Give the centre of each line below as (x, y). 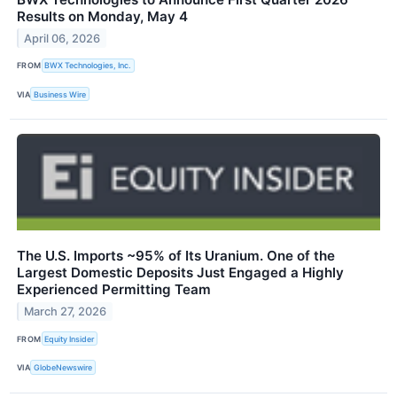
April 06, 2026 (62, 38)
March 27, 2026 (66, 311)
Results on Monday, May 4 (102, 16)
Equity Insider (70, 339)
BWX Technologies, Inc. (88, 66)
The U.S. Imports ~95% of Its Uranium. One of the (176, 256)
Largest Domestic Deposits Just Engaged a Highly (180, 273)
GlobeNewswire (63, 367)
